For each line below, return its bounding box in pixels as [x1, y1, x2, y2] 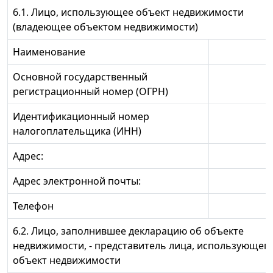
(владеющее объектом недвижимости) [13, 20, 198, 34]
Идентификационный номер [13, 110, 149, 124]
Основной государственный [13, 70, 147, 84]
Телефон [13, 199, 54, 213]
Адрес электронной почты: [13, 174, 141, 188]
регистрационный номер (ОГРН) [13, 85, 168, 99]
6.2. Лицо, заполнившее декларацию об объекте [13, 224, 244, 238]
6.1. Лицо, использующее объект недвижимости [13, 5, 244, 19]
